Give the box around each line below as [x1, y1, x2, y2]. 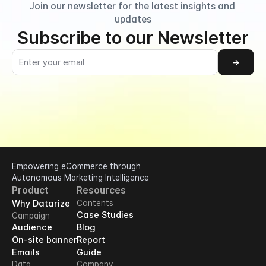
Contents [77, 198, 113, 208]
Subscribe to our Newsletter [17, 27, 249, 48]
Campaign [12, 211, 50, 220]
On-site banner [12, 235, 77, 245]
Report [77, 235, 105, 245]
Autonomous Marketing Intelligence [12, 173, 149, 182]
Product [12, 185, 49, 196]
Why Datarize [12, 198, 70, 209]
